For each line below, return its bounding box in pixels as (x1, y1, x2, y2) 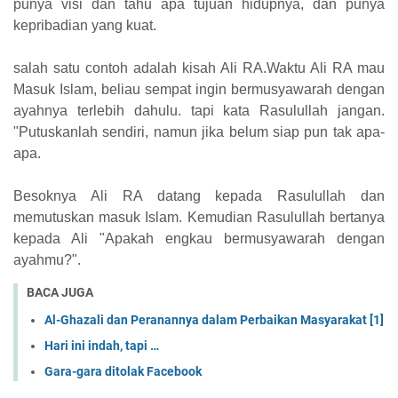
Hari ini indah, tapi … (44, 338, 159, 353)
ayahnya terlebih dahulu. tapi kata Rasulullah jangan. (13, 103, 385, 118)
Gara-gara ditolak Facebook (44, 363, 202, 378)
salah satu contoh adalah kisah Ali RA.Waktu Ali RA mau (13, 60, 385, 76)
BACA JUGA (27, 285, 93, 299)
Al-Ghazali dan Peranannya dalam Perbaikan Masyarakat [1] (44, 312, 384, 327)
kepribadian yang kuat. (13, 18, 156, 33)
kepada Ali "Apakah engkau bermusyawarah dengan (13, 231, 385, 246)
